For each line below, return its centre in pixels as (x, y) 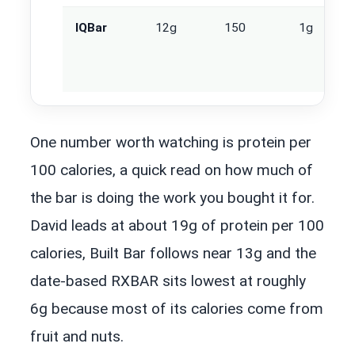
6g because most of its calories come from (177, 308)
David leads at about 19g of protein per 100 (177, 225)
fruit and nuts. (77, 336)
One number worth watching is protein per (171, 142)
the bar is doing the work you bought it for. (172, 197)
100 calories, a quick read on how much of (172, 170)
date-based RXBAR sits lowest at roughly (168, 281)
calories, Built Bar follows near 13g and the (173, 253)
